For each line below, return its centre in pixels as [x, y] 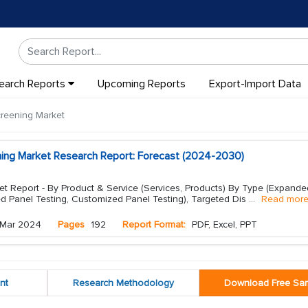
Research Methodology [123, 283]
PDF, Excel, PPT [223, 224]
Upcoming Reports [141, 84]
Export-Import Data [255, 84]
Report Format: [154, 224]
